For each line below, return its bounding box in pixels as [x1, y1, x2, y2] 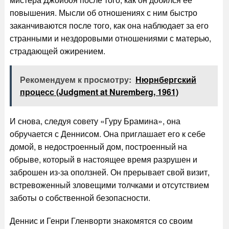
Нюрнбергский [135, 74, 196, 85]
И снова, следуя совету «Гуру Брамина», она [9, 115, 180, 127]
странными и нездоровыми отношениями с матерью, [9, 32, 211, 44]
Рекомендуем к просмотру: [19, 74, 131, 85]
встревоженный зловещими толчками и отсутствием [9, 179, 209, 191]
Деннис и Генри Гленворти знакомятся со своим [9, 215, 193, 226]
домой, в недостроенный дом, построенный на [9, 141, 187, 152]
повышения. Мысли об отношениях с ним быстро [9, 7, 197, 18]
